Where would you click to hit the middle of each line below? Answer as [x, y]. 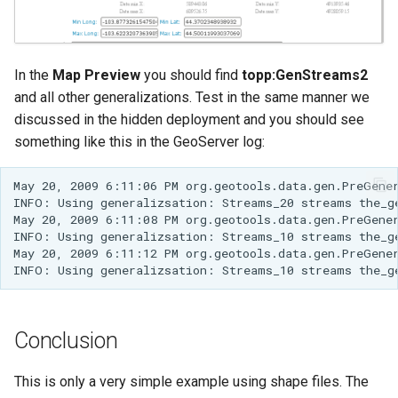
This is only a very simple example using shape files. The [191, 381]
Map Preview [96, 76]
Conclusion [66, 340]
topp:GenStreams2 [305, 76]
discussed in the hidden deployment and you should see [189, 120]
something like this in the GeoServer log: [139, 142]
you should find [191, 76]
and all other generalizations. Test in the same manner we [192, 98]
